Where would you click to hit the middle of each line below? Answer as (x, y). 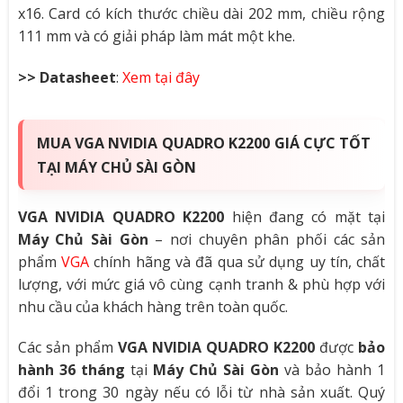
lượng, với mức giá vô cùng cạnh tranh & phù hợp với (201, 284)
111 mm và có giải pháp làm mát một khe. (156, 36)
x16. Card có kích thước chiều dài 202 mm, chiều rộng (201, 13)
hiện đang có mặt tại (305, 216)
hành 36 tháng (71, 370)
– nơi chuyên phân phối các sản (267, 239)
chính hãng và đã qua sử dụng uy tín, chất (237, 261)
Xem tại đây (161, 77)
